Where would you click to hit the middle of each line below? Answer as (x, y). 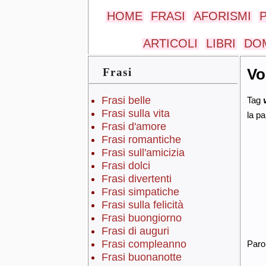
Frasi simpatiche (140, 192)
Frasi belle (126, 101)
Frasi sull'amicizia (143, 153)
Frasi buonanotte (141, 257)
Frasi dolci (126, 166)
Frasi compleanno (144, 244)
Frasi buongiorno (141, 218)
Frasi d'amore (134, 127)
